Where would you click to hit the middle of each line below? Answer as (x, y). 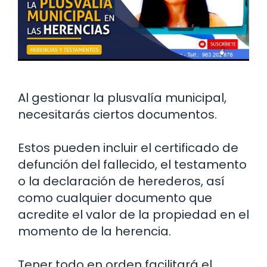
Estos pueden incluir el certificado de (128, 148)
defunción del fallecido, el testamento (132, 165)
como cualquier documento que (115, 198)
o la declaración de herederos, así (121, 181)
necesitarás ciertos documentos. (117, 115)
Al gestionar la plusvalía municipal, (122, 98)
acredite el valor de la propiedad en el (133, 215)
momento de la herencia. (94, 232)
